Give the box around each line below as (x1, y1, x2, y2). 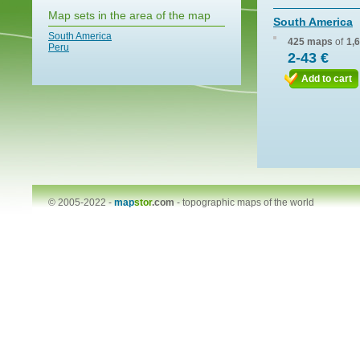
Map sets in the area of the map (48, 9, 211, 22)
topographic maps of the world (182, 197, 314, 208)
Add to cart (301, 73, 352, 84)
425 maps (288, 36, 333, 47)
